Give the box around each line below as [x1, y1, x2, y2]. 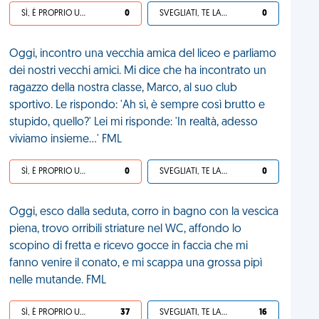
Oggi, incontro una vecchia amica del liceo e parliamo [9, 48, 277, 60]
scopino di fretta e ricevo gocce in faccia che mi [9, 241, 249, 252]
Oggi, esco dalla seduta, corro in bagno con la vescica [9, 206, 279, 218]
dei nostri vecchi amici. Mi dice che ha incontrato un [9, 66, 267, 77]
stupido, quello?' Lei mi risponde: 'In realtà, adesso [9, 117, 258, 128]
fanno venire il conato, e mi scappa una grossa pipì [9, 258, 263, 269]
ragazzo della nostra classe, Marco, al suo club [9, 83, 238, 94]
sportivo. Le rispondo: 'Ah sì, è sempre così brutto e [9, 100, 266, 111]
